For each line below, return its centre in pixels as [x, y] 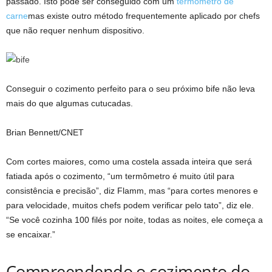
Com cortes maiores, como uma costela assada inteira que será [129, 161]
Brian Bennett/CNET [45, 132]
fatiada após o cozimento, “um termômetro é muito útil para [120, 176]
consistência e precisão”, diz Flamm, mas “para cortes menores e [132, 190]
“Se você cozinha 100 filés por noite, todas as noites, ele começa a [134, 219]
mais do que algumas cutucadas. [70, 103]
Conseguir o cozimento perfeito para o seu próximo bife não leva [131, 88]
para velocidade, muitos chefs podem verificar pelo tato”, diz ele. [130, 205]
